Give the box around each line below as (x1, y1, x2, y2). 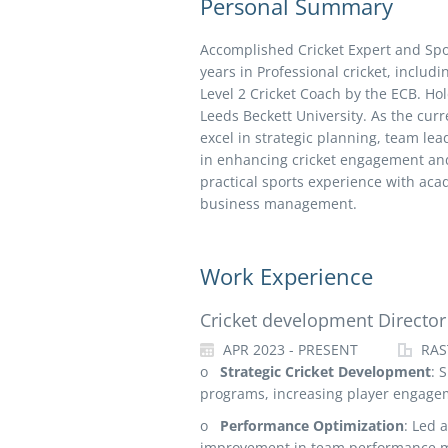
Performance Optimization (219, 416, 404, 435)
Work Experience (199, 261, 373, 291)
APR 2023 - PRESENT (218, 340, 358, 359)
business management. (199, 194, 357, 213)
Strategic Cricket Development (219, 362, 431, 381)
